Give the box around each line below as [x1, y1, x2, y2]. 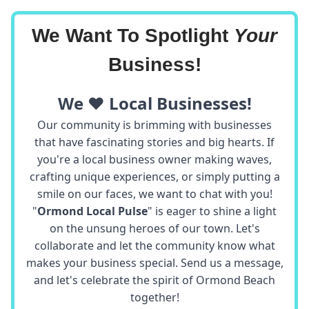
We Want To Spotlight [32, 25, 234, 47]
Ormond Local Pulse [37, 203, 148, 219]
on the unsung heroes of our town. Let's [49, 221, 260, 237]
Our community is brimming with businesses [37, 117, 272, 133]
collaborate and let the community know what [34, 238, 275, 254]
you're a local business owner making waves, [37, 152, 272, 168]
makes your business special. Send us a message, [26, 255, 283, 271]
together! [130, 290, 179, 306]
